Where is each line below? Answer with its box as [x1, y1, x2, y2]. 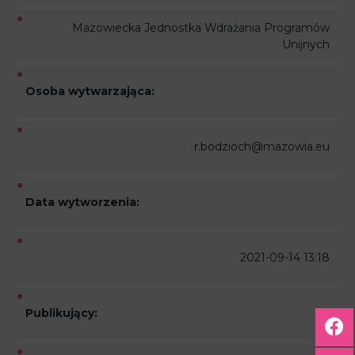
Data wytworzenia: [25, 195, 140, 209]
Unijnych [281, 36, 330, 52]
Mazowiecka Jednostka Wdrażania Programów [71, 20, 330, 35]
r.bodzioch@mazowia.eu [193, 139, 330, 154]
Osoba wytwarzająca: [25, 84, 155, 98]
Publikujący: [25, 306, 98, 320]
